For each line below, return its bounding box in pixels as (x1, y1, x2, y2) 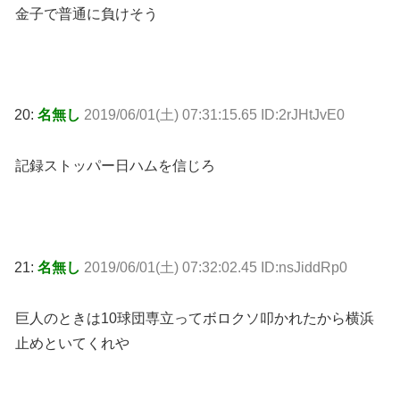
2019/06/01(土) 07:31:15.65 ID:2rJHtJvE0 (84, 107, 345, 123)
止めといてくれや (15, 335, 129, 351)
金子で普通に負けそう (15, 5, 158, 21)
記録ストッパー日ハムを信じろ (15, 158, 215, 174)
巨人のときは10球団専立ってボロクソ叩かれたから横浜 (15, 310, 374, 326)
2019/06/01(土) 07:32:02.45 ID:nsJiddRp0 (84, 259, 347, 275)
